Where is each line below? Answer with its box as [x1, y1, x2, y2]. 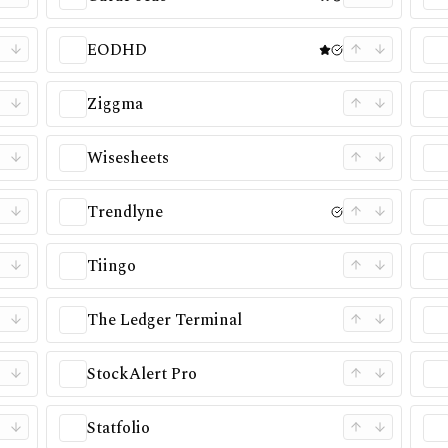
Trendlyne [86, 200, 163, 224]
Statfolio [86, 416, 150, 440]
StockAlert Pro [86, 362, 197, 386]
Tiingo [86, 254, 136, 278]
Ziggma [86, 92, 143, 116]
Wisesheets [86, 146, 169, 170]
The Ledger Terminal [86, 308, 242, 332]
